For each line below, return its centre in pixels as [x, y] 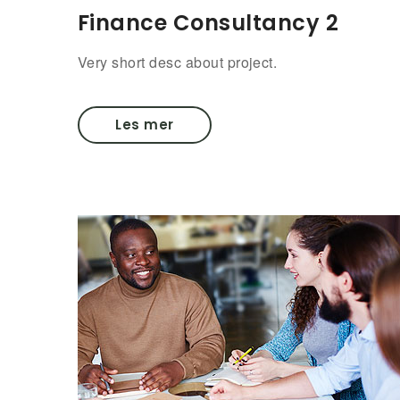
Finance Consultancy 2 [208, 23]
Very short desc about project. [178, 62]
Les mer [145, 125]
